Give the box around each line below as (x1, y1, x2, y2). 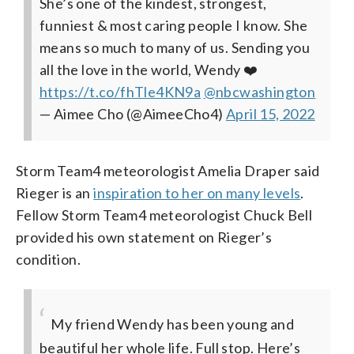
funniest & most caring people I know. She (40, 17, 308, 35)
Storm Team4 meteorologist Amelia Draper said (16, 162, 320, 180)
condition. (16, 250, 81, 269)
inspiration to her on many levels (93, 184, 301, 202)
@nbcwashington (203, 83, 316, 101)
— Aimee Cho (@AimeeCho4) (40, 105, 226, 123)
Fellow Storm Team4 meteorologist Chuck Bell (16, 206, 313, 224)
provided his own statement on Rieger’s (16, 228, 273, 247)
